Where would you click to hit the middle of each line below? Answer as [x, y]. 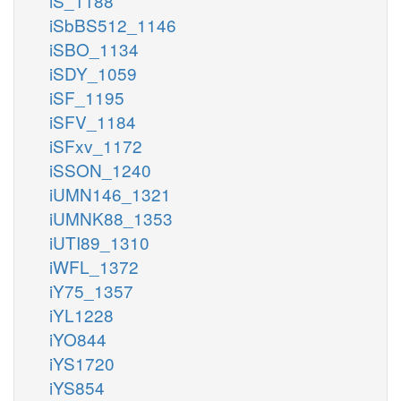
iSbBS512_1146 [113, 24]
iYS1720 [82, 363]
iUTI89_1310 [99, 242]
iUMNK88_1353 [111, 218]
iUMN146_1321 [110, 193]
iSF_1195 [87, 97]
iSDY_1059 [93, 73]
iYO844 [78, 338]
